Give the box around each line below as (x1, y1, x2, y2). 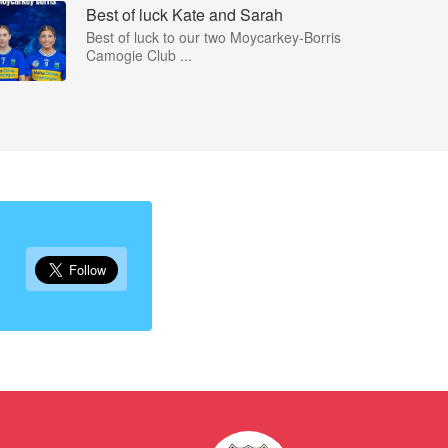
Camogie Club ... (86, 45, 192, 65)
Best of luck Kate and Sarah (86, 3, 283, 26)
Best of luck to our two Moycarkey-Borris (86, 27, 341, 47)
